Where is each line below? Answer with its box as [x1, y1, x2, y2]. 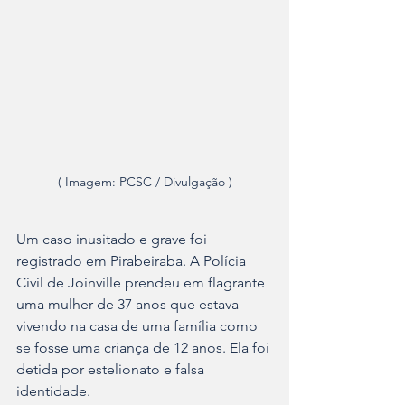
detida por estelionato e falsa [16, 361, 208, 379]
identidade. [16, 382, 90, 400]
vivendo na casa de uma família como [16, 317, 261, 335]
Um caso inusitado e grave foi [16, 231, 211, 249]
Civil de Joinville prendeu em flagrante [16, 274, 268, 292]
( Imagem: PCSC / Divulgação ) [57, 174, 232, 191]
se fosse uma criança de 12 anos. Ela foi [16, 339, 273, 357]
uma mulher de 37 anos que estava [16, 296, 242, 314]
